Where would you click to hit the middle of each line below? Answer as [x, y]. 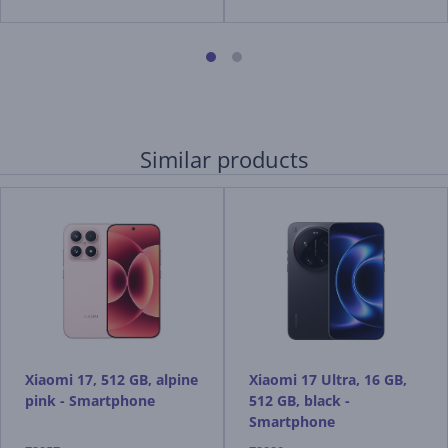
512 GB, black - [299, 400]
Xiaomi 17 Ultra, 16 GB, [328, 379]
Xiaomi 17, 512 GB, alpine [111, 379]
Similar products [224, 159]
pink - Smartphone [90, 400]
